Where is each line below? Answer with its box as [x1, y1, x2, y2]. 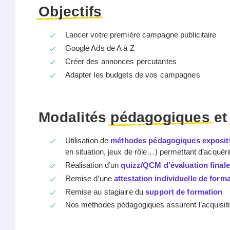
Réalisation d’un [65, 161, 121, 170]
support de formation [145, 187, 223, 196]
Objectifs [39, 4, 102, 20]
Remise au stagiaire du [65, 187, 146, 196]
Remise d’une [65, 174, 114, 183]
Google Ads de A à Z [65, 44, 135, 53]
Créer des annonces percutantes [65, 56, 177, 66]
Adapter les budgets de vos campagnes [65, 70, 200, 79]
